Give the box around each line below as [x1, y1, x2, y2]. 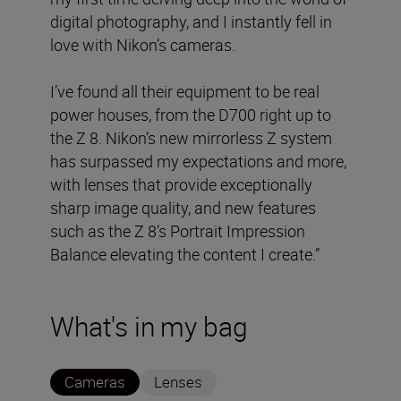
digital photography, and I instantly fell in [50, 11, 332, 32]
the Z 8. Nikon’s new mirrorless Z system [50, 127, 332, 149]
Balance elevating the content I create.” [50, 243, 320, 265]
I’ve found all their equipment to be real [50, 81, 320, 102]
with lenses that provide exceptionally [50, 174, 312, 195]
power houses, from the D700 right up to [50, 104, 331, 125]
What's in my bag [50, 308, 248, 345]
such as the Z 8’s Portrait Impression [50, 220, 305, 242]
